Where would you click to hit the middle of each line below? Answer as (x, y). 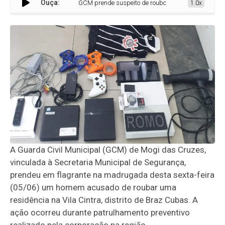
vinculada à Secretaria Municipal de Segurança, (98, 162)
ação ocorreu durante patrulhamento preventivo (100, 213)
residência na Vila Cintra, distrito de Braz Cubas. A (104, 200)
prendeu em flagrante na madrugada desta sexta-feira (113, 175)
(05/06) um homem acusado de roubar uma (93, 188)
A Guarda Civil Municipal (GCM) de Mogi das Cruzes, (108, 150)
